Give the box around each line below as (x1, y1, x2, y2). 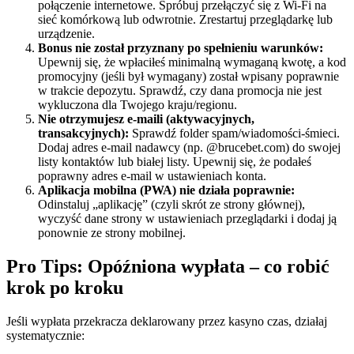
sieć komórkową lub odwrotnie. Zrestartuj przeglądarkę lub (38, 13, 333, 27)
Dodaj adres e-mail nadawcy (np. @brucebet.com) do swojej (38, 141, 341, 155)
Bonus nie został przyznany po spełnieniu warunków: (38, 41, 323, 55)
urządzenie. (38, 27, 95, 41)
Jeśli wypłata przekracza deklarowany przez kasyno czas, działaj (6, 314, 327, 328)
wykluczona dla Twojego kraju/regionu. (38, 98, 237, 112)
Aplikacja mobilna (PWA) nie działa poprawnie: (38, 183, 295, 198)
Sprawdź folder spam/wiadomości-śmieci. (129, 126, 340, 141)
